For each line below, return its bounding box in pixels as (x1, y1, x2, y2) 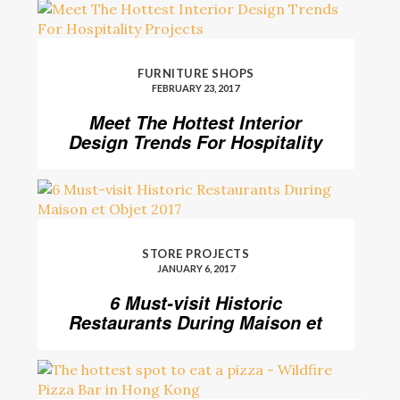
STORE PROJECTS (142, 246, 250, 262)
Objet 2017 (150, 329, 242, 355)
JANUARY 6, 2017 (156, 262, 235, 275)
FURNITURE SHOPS (137, 66, 254, 81)
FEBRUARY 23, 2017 (152, 82, 240, 95)
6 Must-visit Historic (109, 290, 282, 316)
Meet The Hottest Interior (89, 110, 303, 136)
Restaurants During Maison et (69, 310, 323, 336)
